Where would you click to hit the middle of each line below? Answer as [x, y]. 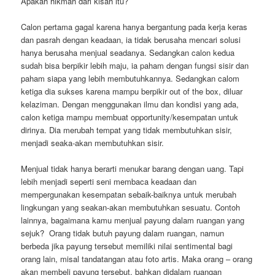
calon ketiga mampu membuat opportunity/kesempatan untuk [130, 117]
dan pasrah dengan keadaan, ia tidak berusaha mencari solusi [131, 39]
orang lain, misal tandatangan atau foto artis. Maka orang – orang [137, 258]
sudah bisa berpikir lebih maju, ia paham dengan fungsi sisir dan [135, 65]
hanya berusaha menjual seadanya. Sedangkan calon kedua [128, 52]
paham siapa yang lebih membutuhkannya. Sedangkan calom [130, 78]
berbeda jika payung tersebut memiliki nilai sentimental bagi [127, 246]
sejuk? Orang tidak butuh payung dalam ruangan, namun [123, 233]
